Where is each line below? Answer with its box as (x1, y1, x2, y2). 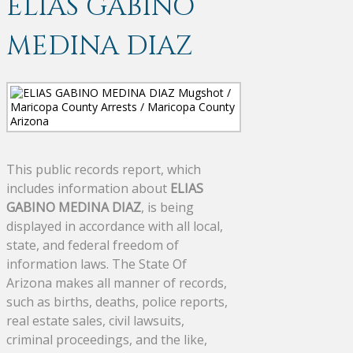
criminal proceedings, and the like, (6, 330, 207, 348)
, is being (141, 198, 194, 216)
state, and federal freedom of (6, 236, 179, 254)
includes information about (6, 179, 170, 197)
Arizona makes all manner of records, (6, 273, 227, 292)
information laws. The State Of (6, 255, 187, 273)
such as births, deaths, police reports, (6, 292, 228, 310)
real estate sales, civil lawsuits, (6, 311, 184, 329)
